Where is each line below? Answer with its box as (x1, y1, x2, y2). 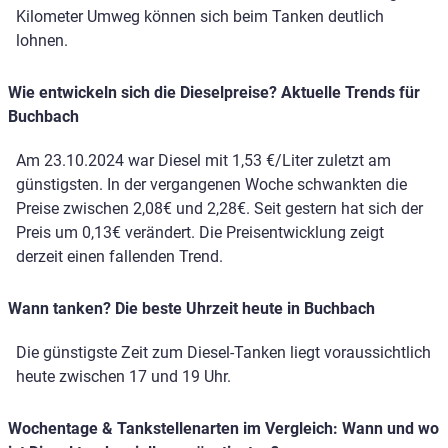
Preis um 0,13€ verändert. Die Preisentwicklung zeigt (16, 223, 384, 243)
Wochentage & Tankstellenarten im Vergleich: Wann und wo (8, 419, 439, 439)
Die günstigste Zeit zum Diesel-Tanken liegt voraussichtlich (16, 343, 431, 363)
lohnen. (16, 31, 68, 51)
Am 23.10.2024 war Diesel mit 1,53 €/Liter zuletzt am (16, 151, 391, 171)
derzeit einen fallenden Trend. (16, 247, 223, 267)
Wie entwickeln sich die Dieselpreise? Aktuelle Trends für (8, 83, 420, 103)
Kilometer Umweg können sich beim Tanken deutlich (16, 7, 384, 27)
